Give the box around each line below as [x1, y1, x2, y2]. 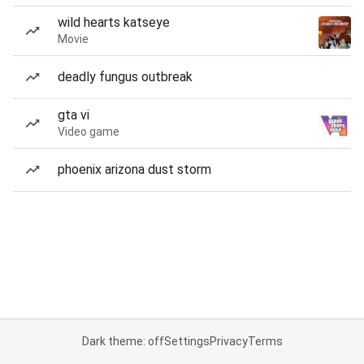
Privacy [209, 335, 248, 348]
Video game [58, 125, 119, 138]
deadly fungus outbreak [58, 69, 193, 84]
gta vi [58, 107, 89, 123]
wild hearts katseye [58, 15, 170, 30]
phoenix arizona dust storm [58, 162, 211, 177]
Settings [163, 335, 210, 348]
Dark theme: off [81, 335, 164, 348]
